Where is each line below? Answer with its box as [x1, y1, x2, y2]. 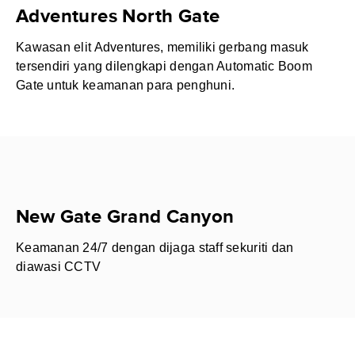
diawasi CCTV [16, 260, 101, 273]
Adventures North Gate [16, 5, 220, 28]
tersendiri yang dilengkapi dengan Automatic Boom [16, 59, 312, 73]
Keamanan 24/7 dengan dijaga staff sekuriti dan [16, 241, 294, 254]
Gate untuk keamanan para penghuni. [16, 78, 235, 92]
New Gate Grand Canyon [16, 205, 235, 228]
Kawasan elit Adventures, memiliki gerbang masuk [16, 40, 309, 54]
